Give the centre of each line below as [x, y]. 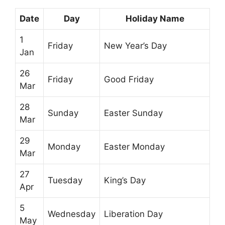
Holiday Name [155, 19]
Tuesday [65, 181]
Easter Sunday [133, 113]
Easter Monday [134, 147]
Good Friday [129, 80]
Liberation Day [133, 214]
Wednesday [72, 214]
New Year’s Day [135, 46]
